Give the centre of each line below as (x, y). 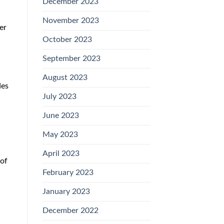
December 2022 (70, 211)
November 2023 (70, 21)
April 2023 (61, 154)
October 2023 (67, 40)
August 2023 (65, 78)
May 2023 (60, 135)
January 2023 (66, 192)
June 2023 (60, 116)
